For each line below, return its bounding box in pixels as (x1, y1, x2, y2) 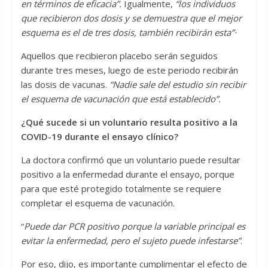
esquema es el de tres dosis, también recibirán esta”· (20, 26, 236, 39)
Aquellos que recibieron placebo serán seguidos (20, 50, 218, 62)
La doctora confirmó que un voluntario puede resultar (20, 154, 240, 166)
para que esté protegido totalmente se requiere (20, 182, 221, 195)
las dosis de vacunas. (20, 78, 109, 91)
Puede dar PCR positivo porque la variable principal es (23, 220, 245, 233)
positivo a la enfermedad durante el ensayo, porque (20, 168, 234, 181)
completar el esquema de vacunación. (20, 197, 175, 209)
